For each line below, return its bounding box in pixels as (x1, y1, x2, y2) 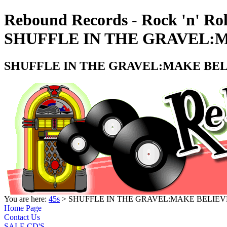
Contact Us (4, 212, 40, 221)
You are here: (4, 194, 49, 203)
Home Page (4, 203, 42, 212)
